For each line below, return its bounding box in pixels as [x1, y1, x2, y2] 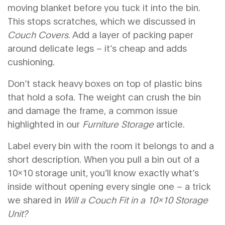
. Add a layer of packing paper [68, 28, 193, 40]
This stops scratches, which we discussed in [8, 15, 195, 27]
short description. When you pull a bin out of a [8, 153, 199, 165]
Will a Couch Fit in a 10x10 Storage [64, 193, 208, 205]
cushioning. [8, 55, 55, 67]
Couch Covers [8, 28, 68, 40]
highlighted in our [8, 118, 82, 130]
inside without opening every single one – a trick [8, 180, 211, 192]
